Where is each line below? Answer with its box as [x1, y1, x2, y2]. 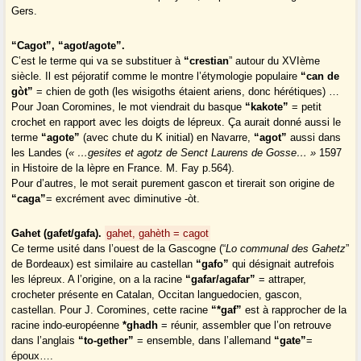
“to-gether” [78, 334, 138, 347]
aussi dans [287, 131, 342, 144]
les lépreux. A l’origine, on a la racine [11, 273, 186, 286]
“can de [297, 70, 340, 83]
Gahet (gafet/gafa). [11, 227, 102, 240]
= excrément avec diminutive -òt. [46, 193, 201, 205]
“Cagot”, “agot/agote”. [11, 39, 126, 52]
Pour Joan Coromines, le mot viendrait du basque [11, 101, 246, 114]
